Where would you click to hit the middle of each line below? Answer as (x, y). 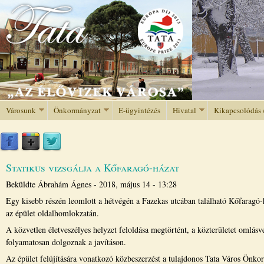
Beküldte (22, 184)
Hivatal (184, 110)
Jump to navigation (132, 7)
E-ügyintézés (140, 110)
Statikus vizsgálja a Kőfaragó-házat (93, 167)
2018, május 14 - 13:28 (138, 184)
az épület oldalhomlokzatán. (52, 213)
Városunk (21, 110)
